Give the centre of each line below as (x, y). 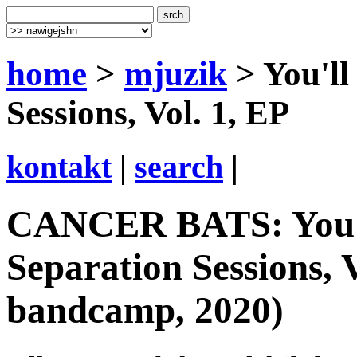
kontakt (59, 167)
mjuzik (176, 73)
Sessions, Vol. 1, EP (148, 112)
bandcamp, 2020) (145, 310)
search (179, 167)
